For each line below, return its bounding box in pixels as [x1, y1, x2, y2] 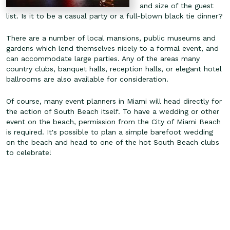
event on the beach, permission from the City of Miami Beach [6, 117, 221, 126]
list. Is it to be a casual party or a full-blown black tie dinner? [6, 11, 223, 20]
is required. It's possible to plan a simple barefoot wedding [6, 127, 213, 136]
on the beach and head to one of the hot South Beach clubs [6, 138, 219, 146]
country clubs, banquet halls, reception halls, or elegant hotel [6, 64, 222, 73]
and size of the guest [140, 1, 214, 10]
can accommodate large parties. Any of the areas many [6, 54, 200, 63]
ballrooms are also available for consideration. [6, 74, 168, 83]
